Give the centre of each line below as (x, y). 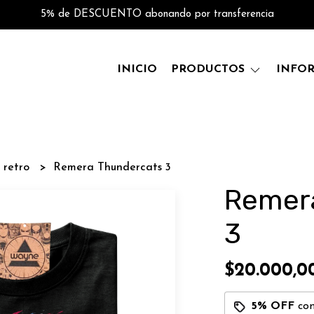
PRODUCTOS (210, 69)
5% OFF (273, 306)
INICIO (137, 69)
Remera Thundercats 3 (112, 168)
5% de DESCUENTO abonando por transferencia (157, 14)
